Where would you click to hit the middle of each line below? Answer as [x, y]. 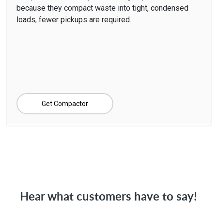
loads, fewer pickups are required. [74, 19]
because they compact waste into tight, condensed [102, 8]
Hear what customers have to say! [108, 196]
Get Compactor [65, 103]
